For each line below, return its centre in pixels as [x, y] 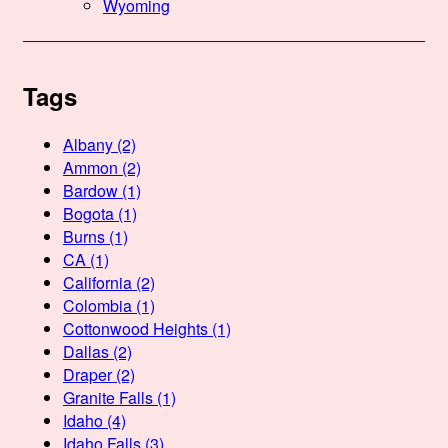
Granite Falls [108, 397]
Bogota [88, 213]
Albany [88, 144]
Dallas [86, 351]
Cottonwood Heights [135, 328]
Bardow [90, 190]
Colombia [97, 305]
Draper [87, 374]
